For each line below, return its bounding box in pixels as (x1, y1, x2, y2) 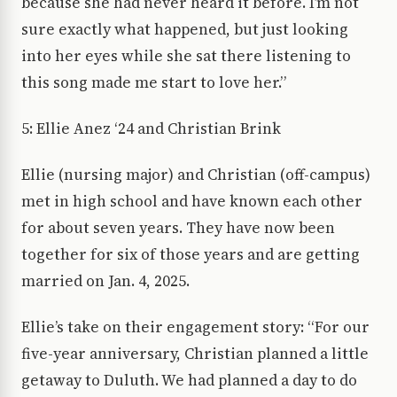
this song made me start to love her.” (21, 72, 286, 94)
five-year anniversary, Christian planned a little (21, 343, 369, 365)
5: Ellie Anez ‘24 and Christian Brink (21, 118, 281, 140)
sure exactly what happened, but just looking (21, 19, 348, 41)
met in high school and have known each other (21, 191, 362, 213)
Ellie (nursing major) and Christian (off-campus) (21, 164, 370, 186)
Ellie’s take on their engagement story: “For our (21, 316, 370, 339)
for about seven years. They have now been (21, 217, 335, 239)
